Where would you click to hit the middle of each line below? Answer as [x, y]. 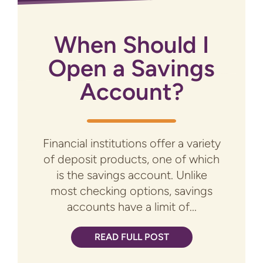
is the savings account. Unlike [131, 175]
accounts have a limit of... [131, 207]
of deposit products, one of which [131, 159]
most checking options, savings [131, 191]
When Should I [131, 45]
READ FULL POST [131, 237]
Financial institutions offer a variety [131, 144]
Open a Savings [131, 68]
